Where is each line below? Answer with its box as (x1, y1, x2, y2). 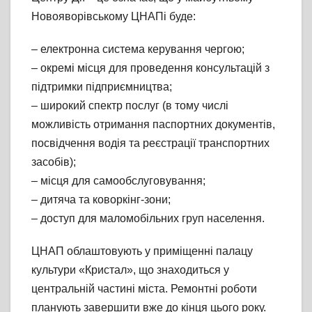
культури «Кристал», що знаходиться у (31, 263, 229, 276)
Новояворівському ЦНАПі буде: (31, 10, 196, 22)
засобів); (31, 155, 76, 168)
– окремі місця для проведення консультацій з (31, 61, 270, 74)
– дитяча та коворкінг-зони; (31, 193, 171, 205)
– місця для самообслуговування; (31, 174, 205, 187)
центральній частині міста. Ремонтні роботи (31, 282, 257, 295)
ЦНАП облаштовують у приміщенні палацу (31, 244, 253, 257)
